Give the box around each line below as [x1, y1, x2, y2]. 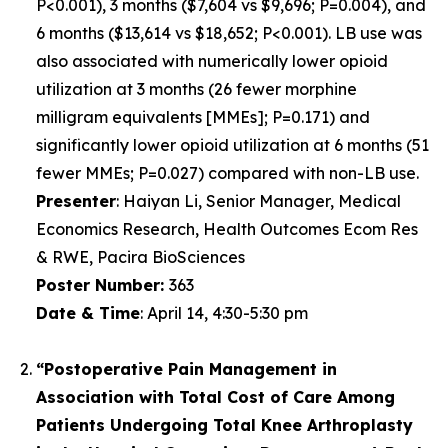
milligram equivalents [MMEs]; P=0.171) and [36, 107, 370, 127]
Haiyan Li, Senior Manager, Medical [119, 191, 401, 211]
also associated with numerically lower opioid [36, 51, 388, 71]
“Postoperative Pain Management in [36, 359, 337, 379]
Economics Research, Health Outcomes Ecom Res [36, 219, 418, 239]
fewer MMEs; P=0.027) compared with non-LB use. [36, 163, 419, 183]
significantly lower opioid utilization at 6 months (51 [36, 135, 429, 155]
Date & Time [36, 303, 140, 323]
